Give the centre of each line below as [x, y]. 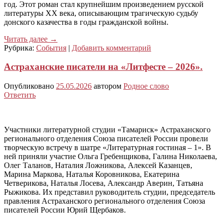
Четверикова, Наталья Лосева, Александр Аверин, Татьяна [104, 183]
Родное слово [146, 86]
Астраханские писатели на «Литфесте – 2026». [103, 67]
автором [109, 86]
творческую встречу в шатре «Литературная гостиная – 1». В [108, 148]
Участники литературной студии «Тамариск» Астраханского [107, 130]
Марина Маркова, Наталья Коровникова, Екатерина [92, 174]
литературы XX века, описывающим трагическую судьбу [101, 13]
